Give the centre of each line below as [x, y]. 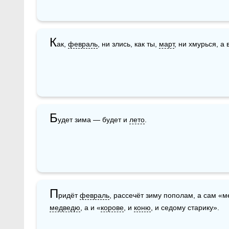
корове [112, 207]
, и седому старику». [185, 207]
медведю [65, 207]
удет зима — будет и [94, 119]
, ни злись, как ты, [128, 44]
